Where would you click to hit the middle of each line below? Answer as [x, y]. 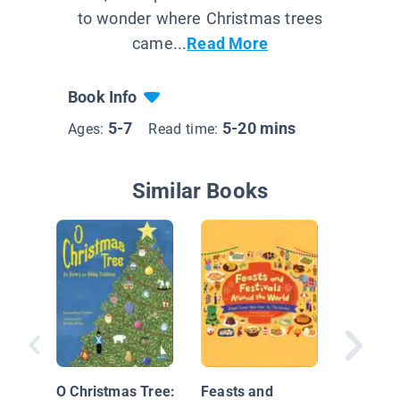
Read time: [185, 129]
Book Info [103, 97]
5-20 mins [259, 129]
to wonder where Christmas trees [200, 19]
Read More [227, 44]
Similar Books [200, 192]
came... [160, 44]
